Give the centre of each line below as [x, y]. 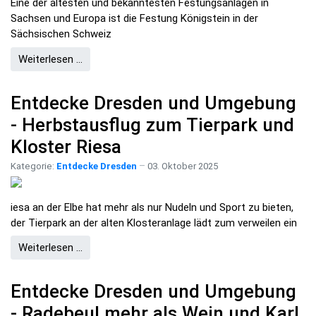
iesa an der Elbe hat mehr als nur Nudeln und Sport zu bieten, [152, 207]
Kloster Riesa [66, 146]
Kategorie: [34, 166]
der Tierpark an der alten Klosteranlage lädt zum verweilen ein [154, 223]
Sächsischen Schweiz [61, 34]
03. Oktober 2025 [183, 166]
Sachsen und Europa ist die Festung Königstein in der [134, 19]
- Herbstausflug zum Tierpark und [152, 124]
